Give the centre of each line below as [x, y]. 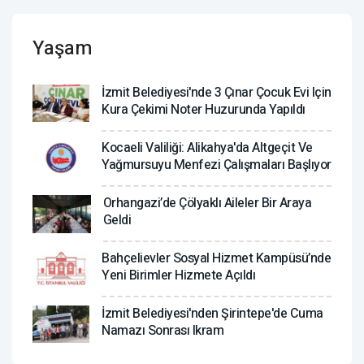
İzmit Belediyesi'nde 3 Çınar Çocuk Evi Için [217, 92]
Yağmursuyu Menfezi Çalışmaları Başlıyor [217, 165]
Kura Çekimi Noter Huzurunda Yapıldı [204, 109]
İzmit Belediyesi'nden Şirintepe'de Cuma [212, 313]
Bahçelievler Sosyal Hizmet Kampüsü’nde [216, 258]
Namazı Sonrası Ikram [162, 330]
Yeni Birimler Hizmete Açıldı [178, 275]
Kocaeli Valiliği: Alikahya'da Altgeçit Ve [207, 147]
